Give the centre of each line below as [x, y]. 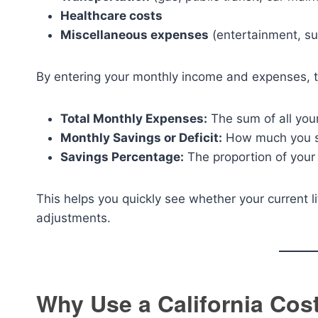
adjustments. [73, 218]
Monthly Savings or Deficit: [141, 138]
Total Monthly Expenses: [134, 119]
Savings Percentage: [122, 157]
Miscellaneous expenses [135, 35]
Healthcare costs [111, 16]
